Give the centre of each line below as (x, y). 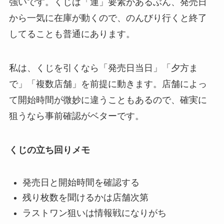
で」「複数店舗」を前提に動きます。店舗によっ (108, 84)
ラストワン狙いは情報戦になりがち (94, 213)
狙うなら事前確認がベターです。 (76, 116)
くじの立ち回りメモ (49, 150)
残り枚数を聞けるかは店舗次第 (85, 198)
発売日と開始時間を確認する (81, 182)
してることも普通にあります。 (72, 34)
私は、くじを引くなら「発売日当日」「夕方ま (103, 68)
